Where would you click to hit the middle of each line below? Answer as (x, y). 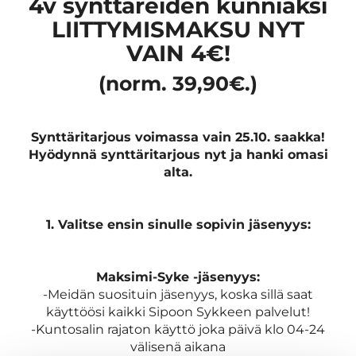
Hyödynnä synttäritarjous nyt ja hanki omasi (178, 154)
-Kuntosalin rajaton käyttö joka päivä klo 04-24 (178, 329)
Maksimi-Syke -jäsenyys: (178, 277)
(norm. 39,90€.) (178, 83)
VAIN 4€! (178, 53)
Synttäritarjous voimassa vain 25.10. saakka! (178, 137)
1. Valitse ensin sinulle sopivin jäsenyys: (178, 224)
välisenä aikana (178, 346)
